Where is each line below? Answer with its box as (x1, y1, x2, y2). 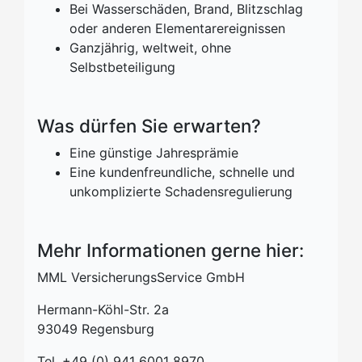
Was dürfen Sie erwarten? (37, 115, 261, 137)
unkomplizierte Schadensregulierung (69, 183, 293, 200)
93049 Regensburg (37, 321, 154, 337)
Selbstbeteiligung (69, 59, 175, 75)
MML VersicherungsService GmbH (37, 269, 245, 285)
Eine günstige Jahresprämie (69, 145, 238, 161)
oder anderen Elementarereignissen (69, 20, 285, 36)
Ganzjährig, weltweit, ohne (69, 40, 231, 56)
